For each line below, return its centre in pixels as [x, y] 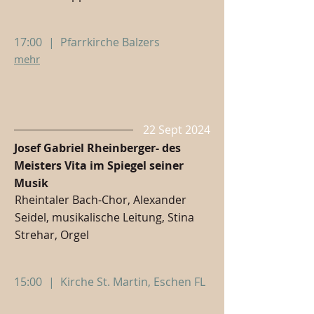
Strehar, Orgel [52, 235]
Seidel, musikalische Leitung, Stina [104, 217]
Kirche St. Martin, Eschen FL [133, 282]
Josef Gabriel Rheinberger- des [97, 148]
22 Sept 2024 [177, 130]
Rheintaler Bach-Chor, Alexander [101, 200]
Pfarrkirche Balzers [110, 42]
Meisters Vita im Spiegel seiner [99, 165]
